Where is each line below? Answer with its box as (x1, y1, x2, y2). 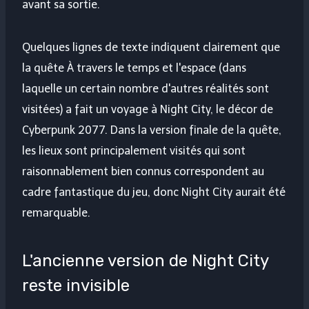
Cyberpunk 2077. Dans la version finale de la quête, (22, 123, 281, 137)
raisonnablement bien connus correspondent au (22, 165, 264, 179)
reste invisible (22, 276, 130, 296)
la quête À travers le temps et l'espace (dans (22, 61, 246, 75)
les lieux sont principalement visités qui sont (22, 144, 246, 158)
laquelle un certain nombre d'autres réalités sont (22, 82, 269, 96)
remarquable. (22, 206, 90, 220)
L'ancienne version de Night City (22, 251, 268, 271)
